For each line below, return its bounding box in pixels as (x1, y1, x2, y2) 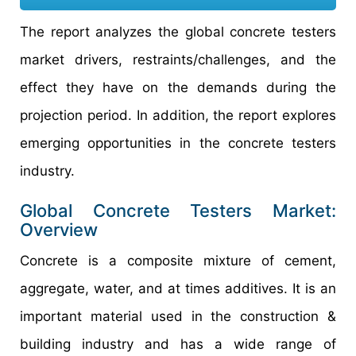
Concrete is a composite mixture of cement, (20, 252, 336, 269)
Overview (20, 219, 98, 240)
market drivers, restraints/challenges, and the (20, 51, 336, 68)
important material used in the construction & (20, 308, 336, 324)
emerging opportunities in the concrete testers (20, 134, 336, 151)
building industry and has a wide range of (20, 335, 336, 352)
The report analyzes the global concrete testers (20, 23, 336, 40)
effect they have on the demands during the (20, 79, 336, 95)
